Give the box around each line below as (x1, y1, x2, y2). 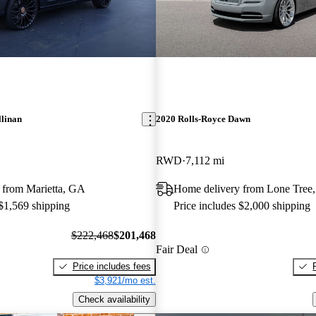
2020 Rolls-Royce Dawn (155, 114, 250, 125)
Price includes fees (72, 260, 151, 272)
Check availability (78, 293, 150, 305)
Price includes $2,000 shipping (173, 200, 310, 212)
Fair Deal (155, 243, 197, 256)
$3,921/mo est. (94, 274, 156, 286)
